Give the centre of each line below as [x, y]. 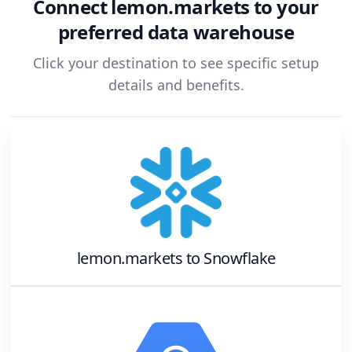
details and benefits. [176, 85]
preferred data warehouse [176, 31]
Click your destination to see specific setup [176, 63]
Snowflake [240, 258]
